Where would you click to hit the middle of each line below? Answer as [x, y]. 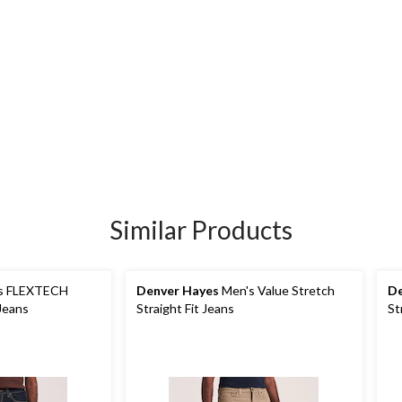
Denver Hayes [178, 290]
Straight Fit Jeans [185, 308]
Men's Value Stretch [277, 290]
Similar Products [201, 230]
